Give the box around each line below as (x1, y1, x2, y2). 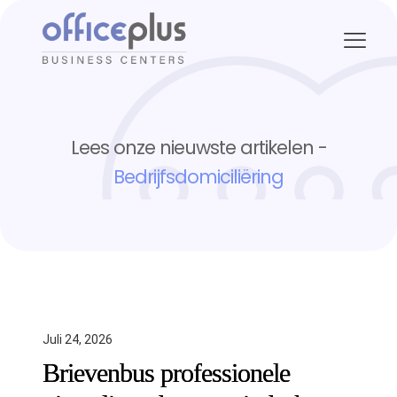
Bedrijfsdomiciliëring (113, 164, 284, 190)
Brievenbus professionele (43, 358, 290, 387)
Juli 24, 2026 (43, 332, 113, 346)
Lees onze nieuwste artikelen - (70, 135, 327, 160)
